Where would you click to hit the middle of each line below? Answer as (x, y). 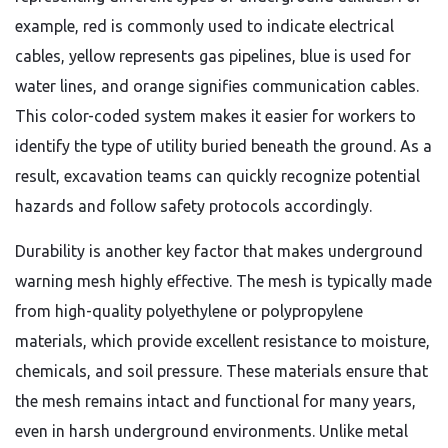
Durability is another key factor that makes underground (219, 251)
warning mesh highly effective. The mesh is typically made (223, 281)
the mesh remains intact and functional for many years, (215, 401)
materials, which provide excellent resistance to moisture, (222, 341)
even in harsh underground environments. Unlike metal (211, 431)
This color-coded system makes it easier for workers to (215, 116)
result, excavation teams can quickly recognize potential (217, 176)
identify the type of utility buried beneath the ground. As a (223, 146)
